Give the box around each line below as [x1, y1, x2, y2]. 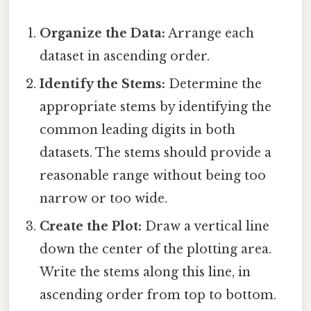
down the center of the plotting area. [40, 242, 272, 258]
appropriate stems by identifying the [40, 99, 272, 115]
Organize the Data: [40, 26, 166, 42]
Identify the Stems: [40, 76, 166, 92]
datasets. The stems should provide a [40, 145, 272, 161]
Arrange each [165, 26, 255, 42]
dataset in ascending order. [40, 49, 210, 65]
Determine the [165, 76, 262, 92]
